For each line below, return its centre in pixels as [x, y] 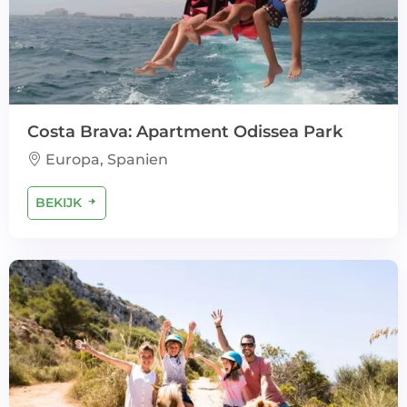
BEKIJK [60, 203]
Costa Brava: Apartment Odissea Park [185, 132]
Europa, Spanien [105, 159]
